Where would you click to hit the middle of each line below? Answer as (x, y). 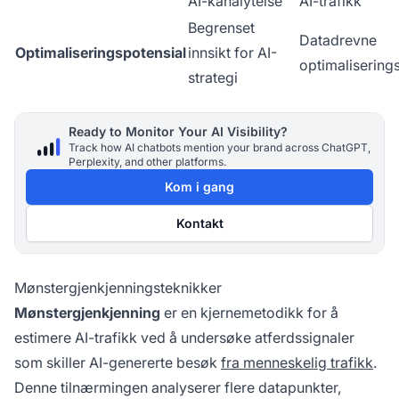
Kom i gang (199, 187)
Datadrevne (338, 41)
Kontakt (199, 224)
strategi (213, 78)
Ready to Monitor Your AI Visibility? (178, 132)
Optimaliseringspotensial (101, 53)
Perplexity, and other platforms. (147, 162)
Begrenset (221, 28)
